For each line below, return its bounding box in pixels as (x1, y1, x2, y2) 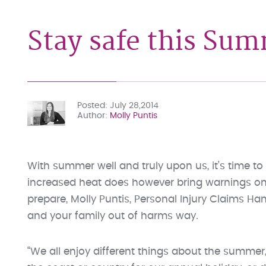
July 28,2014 (110, 102, 159, 110)
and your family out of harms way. (27, 211, 198, 221)
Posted (77, 102, 105, 110)
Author (77, 112, 105, 120)
